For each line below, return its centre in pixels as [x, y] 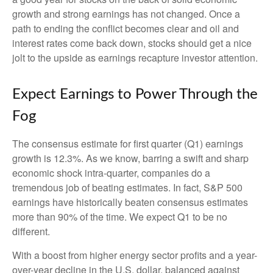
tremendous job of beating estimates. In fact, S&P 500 [127, 187]
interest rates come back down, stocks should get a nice [132, 43]
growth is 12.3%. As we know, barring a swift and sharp [130, 158]
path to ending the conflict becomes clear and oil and [126, 28]
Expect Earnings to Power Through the [135, 94]
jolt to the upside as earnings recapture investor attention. [135, 58]
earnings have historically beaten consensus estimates [130, 202]
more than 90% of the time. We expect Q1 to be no [120, 217]
